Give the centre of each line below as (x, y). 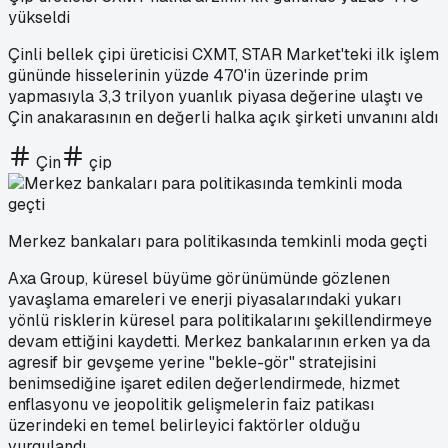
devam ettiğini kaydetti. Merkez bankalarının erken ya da (219, 341)
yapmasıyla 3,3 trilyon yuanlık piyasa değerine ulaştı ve (215, 96)
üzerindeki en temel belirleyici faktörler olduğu (184, 425)
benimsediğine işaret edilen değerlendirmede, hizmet (204, 383)
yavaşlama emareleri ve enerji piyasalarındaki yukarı (204, 299)
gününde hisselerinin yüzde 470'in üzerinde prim (188, 75)
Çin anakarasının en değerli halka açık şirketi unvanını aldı (223, 117)
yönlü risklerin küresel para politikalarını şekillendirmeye (220, 320)
